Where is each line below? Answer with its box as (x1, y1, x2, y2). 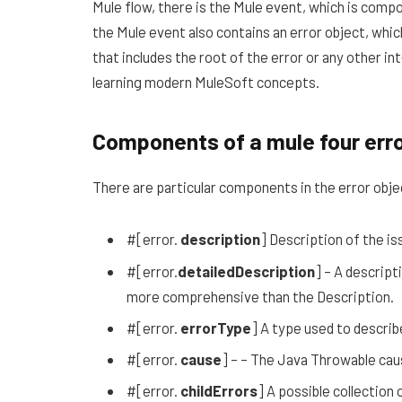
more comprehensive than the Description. (127, 286, 394, 305)
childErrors (180, 381, 258, 400)
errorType (180, 318, 251, 336)
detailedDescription (178, 261, 315, 280)
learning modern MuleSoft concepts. (92, 73, 319, 92)
